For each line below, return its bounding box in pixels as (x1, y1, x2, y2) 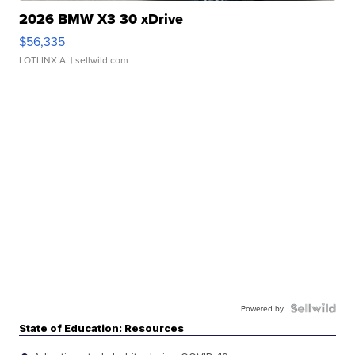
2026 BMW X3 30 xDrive (19, 9, 184, 30)
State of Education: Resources (19, 322, 185, 335)
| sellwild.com (68, 53, 129, 67)
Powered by (240, 303, 284, 315)
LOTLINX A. (19, 53, 69, 67)
